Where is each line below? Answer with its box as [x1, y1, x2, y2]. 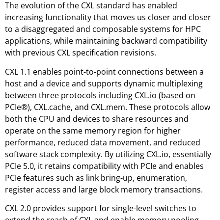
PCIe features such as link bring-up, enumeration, [5, 172, 187, 183]
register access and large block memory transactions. [5, 184, 203, 195]
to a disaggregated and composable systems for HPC [5, 24, 201, 35]
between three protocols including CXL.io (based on [5, 89, 195, 101]
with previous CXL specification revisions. [5, 47, 156, 58]
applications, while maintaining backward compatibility [5, 35, 207, 47]
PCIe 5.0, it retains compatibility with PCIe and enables [5, 160, 204, 171]
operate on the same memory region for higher [5, 125, 181, 136]
